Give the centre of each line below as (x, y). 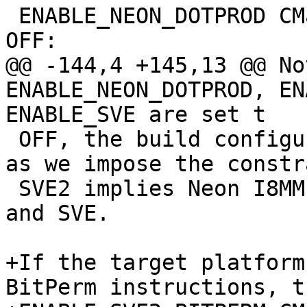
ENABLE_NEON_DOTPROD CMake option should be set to (12, 16)
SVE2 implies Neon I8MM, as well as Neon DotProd (12, 189)
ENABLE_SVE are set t (136, 115)
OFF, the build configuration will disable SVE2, (12, 139)
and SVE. (58, 213)
